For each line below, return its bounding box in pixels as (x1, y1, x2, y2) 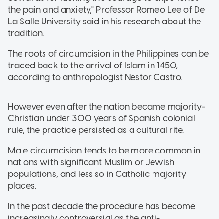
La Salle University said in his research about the (8, 16, 201, 27)
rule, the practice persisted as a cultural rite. (8, 125, 184, 136)
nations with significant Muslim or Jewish (8, 157, 175, 168)
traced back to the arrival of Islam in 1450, (8, 60, 178, 71)
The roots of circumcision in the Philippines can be (8, 48, 209, 60)
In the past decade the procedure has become (8, 201, 196, 212)
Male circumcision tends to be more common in (8, 145, 201, 156)
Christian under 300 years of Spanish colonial (8, 113, 195, 124)
